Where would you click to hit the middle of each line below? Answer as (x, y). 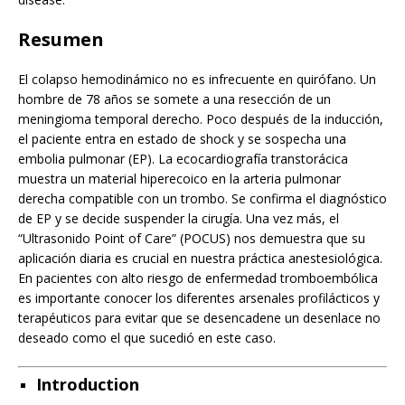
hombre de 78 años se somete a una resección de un (174, 99)
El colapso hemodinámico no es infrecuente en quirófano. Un (197, 79)
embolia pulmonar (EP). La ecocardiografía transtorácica (183, 158)
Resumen (61, 39)
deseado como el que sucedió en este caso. (147, 337)
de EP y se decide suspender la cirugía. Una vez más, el (179, 218)
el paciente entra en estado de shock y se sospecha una (182, 138)
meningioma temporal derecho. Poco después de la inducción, (201, 118)
